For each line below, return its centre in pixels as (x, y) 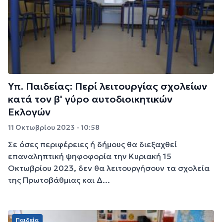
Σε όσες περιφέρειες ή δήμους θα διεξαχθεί (92, 144)
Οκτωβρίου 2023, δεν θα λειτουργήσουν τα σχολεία (109, 168)
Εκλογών (29, 112)
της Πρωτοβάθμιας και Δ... (59, 180)
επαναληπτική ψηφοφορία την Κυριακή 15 (90, 156)
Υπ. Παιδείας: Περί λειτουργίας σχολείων (108, 86)
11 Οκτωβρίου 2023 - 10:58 (54, 127)
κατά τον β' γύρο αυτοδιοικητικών (90, 99)
